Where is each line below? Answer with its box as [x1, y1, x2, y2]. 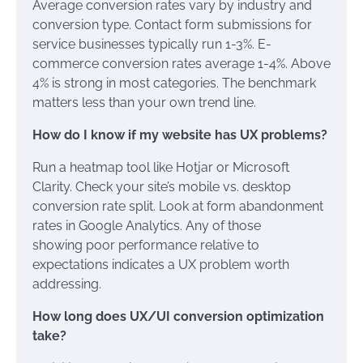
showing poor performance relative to [32, 237, 259, 253]
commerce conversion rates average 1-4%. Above [32, 56, 331, 71]
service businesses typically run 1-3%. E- [32, 36, 271, 52]
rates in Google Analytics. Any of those [32, 218, 261, 233]
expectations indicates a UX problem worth [32, 257, 289, 272]
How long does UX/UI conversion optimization [32, 309, 324, 324]
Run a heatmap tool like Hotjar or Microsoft [32, 160, 289, 175]
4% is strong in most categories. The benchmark [32, 75, 316, 91]
